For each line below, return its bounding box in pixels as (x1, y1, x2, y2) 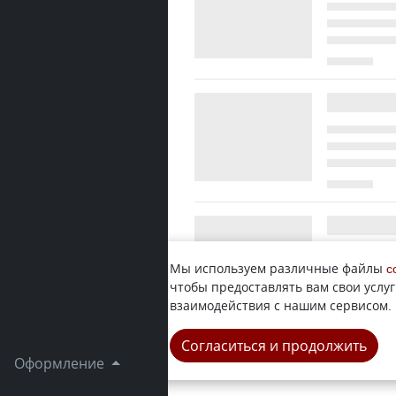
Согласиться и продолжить (181, 336, 367, 355)
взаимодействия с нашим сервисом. (170, 297, 392, 314)
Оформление (14, 354, 108, 373)
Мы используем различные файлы (170, 260, 386, 277)
